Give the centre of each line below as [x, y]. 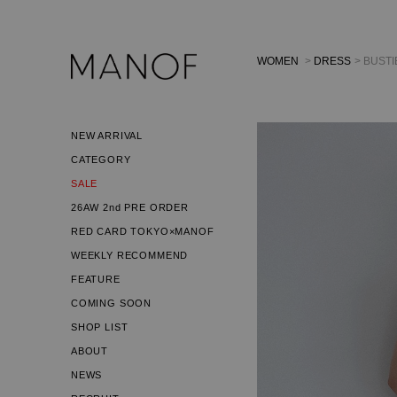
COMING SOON [112, 303]
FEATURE [96, 279]
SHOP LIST [100, 327]
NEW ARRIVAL [107, 136]
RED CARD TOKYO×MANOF [143, 231]
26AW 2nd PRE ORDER [130, 207]
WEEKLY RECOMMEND [130, 255]
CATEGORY [101, 160]
